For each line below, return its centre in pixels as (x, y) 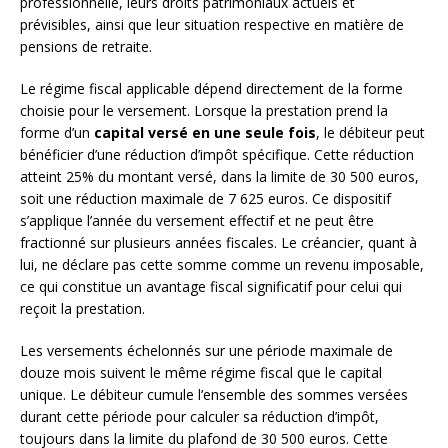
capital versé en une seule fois (205, 132)
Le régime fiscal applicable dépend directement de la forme (211, 88)
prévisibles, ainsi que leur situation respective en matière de (212, 24)
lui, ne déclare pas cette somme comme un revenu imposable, (222, 264)
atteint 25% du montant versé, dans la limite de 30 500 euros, (219, 176)
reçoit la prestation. (82, 308)
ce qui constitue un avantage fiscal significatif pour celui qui (211, 286)
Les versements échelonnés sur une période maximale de (206, 350)
